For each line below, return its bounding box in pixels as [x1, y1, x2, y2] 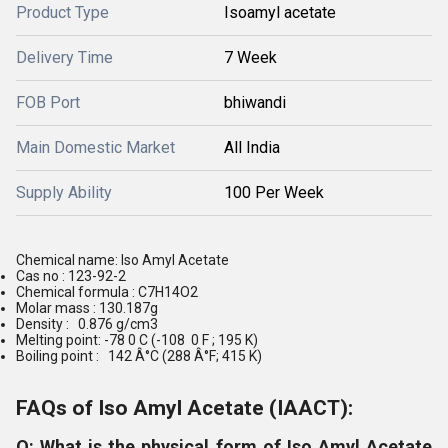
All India [224, 138, 280, 157]
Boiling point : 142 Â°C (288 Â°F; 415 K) [16, 348, 262, 364]
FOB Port [16, 93, 80, 112]
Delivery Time [16, 48, 113, 67]
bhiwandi [224, 93, 286, 112]
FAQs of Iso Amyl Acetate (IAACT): [16, 396, 353, 420]
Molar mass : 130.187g [16, 300, 158, 316]
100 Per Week [224, 183, 324, 202]
